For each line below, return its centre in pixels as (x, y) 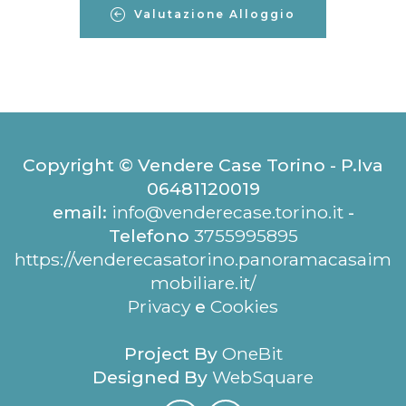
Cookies (244, 306)
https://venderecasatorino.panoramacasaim (203, 259)
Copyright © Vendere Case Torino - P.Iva (203, 164)
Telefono (151, 235)
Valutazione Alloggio (215, 14)
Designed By (152, 377)
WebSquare (263, 377)
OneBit (252, 353)
